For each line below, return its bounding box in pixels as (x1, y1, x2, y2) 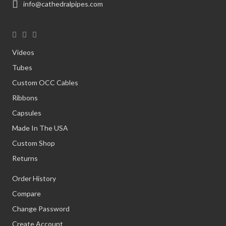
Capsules (12, 108, 41, 117)
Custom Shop (12, 139, 55, 147)
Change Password (12, 204, 70, 213)
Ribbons (12, 93, 38, 102)
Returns (12, 154, 38, 162)
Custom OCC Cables (12, 78, 78, 87)
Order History (12, 174, 56, 183)
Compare (12, 189, 41, 198)
